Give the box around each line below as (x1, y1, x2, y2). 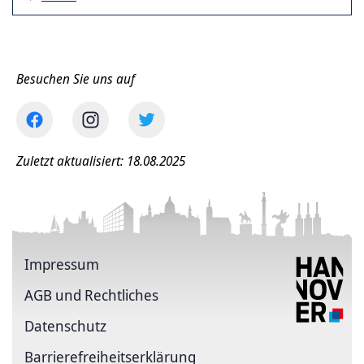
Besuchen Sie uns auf (16, 70, 135, 88)
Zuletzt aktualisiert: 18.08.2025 (16, 152, 185, 170)
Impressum (24, 254, 99, 274)
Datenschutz (24, 316, 106, 336)
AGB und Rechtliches (24, 285, 158, 305)
